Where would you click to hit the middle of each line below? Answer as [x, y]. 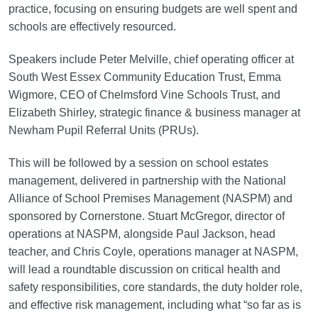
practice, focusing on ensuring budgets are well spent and [153, 9]
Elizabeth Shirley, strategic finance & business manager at [154, 112]
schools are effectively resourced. [93, 26]
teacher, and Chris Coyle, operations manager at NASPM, [153, 251]
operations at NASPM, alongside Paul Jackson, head [142, 234]
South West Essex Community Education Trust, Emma [144, 77]
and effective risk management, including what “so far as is [154, 305]
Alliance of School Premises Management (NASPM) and [150, 198]
